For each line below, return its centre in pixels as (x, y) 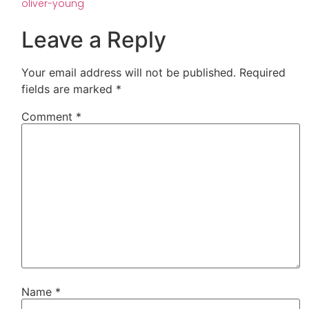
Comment (49, 116)
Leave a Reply (94, 39)
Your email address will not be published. (129, 72)
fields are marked (69, 89)
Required (263, 72)
